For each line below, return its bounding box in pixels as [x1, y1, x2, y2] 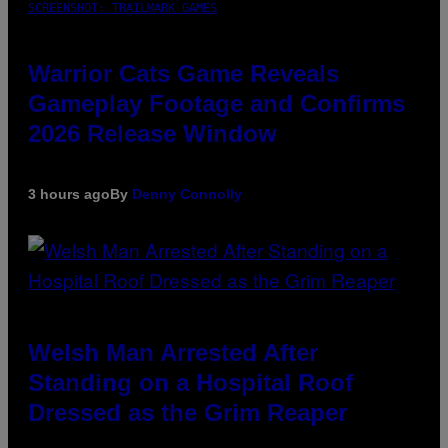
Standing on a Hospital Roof [28, 368, 353, 396]
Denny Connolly [132, 185, 242, 202]
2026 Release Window [28, 119, 277, 147]
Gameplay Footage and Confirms [28, 89, 405, 117]
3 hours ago [28, 185, 110, 202]
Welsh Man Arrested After [28, 338, 318, 366]
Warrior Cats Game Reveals [28, 59, 339, 87]
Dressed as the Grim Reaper [28, 398, 347, 426]
